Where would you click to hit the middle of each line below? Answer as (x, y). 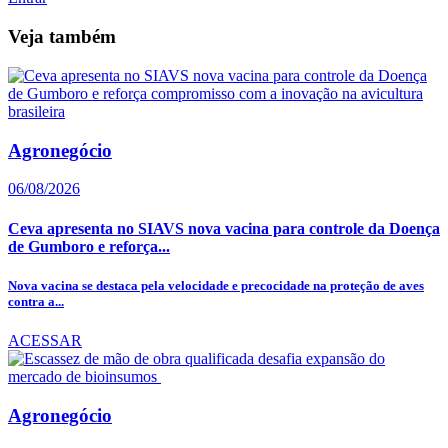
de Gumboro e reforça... (89, 246)
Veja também (62, 37)
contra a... (36, 301)
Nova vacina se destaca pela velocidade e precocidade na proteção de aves (216, 285)
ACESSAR (45, 340)
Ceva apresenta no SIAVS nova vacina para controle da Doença (224, 228)
